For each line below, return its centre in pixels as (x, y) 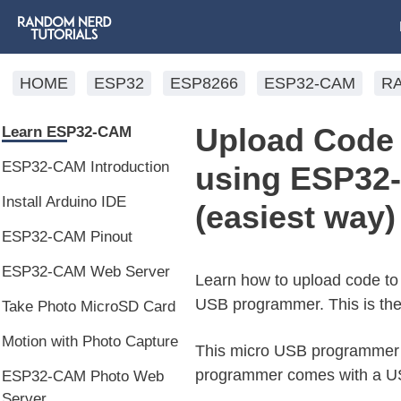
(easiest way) (295, 217)
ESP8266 (204, 83)
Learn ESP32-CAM (67, 132)
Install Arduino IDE (64, 202)
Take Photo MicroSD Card (89, 307)
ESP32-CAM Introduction (85, 167)
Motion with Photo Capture (90, 341)
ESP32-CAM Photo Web (83, 376)
